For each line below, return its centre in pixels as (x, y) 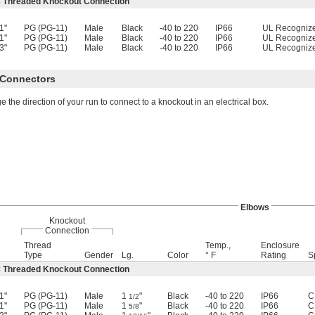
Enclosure (280, 245)
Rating (274, 255)
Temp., (218, 245)
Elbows (255, 207)
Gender (99, 255)
